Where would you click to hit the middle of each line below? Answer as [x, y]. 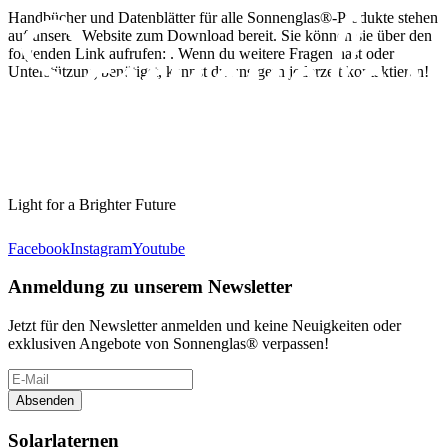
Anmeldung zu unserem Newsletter [150, 287]
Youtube [158, 248]
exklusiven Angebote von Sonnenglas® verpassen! [168, 344]
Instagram [101, 248]
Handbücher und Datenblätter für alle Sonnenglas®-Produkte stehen [223, 18]
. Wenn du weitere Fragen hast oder [282, 54]
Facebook [39, 248]
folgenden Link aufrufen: [89, 54]
